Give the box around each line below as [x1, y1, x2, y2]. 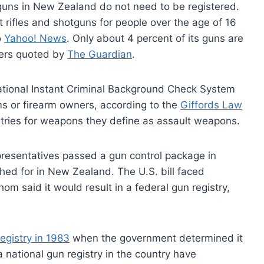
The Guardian [67, 48, 132, 60]
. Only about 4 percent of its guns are [67, 32, 243, 44]
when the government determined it [70, 232, 243, 244]
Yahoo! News [4, 32, 67, 44]
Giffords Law [180, 98, 242, 111]
